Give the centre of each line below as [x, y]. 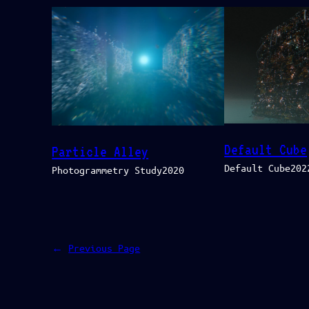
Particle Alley [100, 152]
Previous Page [104, 247]
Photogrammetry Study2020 [118, 170]
